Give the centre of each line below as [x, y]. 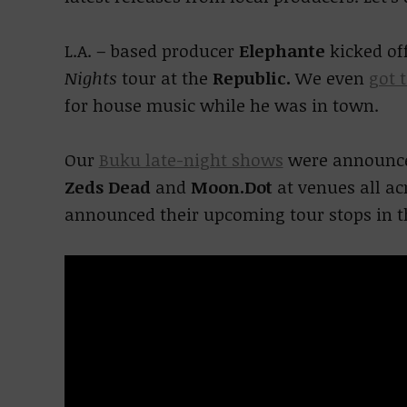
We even [332, 78]
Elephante [282, 51]
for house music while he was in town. [223, 105]
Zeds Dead [107, 187]
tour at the [167, 78]
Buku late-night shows [191, 160]
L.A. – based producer [151, 51]
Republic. [253, 78]
